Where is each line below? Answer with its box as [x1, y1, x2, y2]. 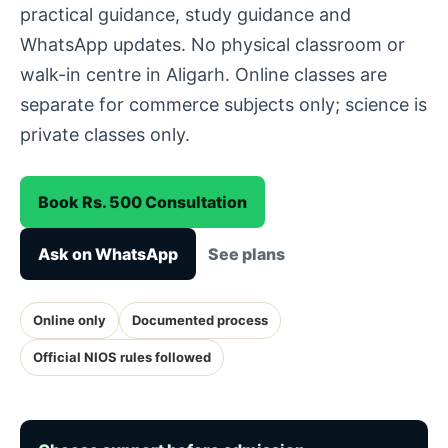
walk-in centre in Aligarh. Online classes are [20, 64, 387, 85]
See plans [208, 244, 285, 264]
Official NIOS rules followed [33, 349, 211, 365]
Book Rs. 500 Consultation [38, 192, 247, 212]
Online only [33, 312, 106, 328]
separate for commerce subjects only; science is [20, 94, 427, 115]
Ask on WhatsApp [38, 244, 178, 264]
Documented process [132, 312, 268, 328]
